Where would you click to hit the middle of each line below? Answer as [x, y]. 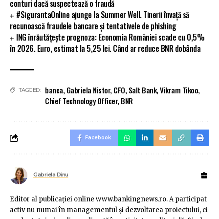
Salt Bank [142, 90]
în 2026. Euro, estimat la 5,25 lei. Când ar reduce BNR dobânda [105, 49]
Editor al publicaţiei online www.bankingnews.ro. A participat [108, 199]
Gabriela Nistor [88, 90]
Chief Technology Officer [81, 101]
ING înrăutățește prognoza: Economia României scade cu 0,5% [110, 37]
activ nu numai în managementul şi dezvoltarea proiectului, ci [109, 210]
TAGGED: [29, 90]
